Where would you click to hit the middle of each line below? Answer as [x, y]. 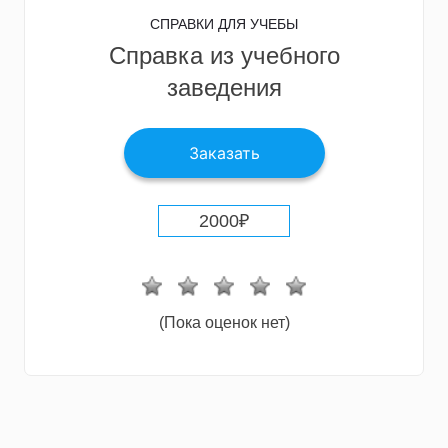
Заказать [224, 152]
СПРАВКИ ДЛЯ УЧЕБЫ [224, 23]
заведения [224, 87]
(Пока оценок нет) [224, 322]
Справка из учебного [224, 55]
